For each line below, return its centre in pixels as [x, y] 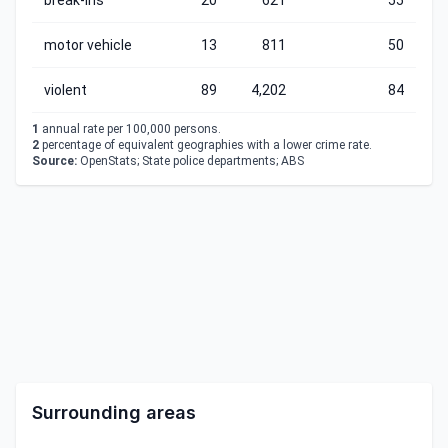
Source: [54, 161]
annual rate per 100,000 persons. [130, 129]
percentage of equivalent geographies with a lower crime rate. [205, 145]
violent [65, 90]
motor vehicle [88, 45]
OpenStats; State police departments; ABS [190, 161]
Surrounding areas [114, 412]
